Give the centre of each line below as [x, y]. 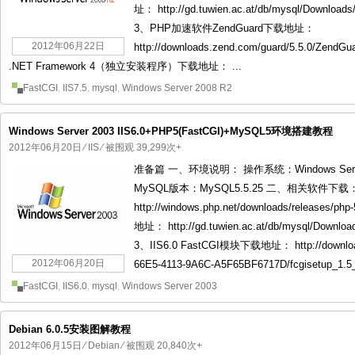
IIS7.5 [75, 88]
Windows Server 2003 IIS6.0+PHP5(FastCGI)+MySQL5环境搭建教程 [171, 131]
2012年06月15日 [45, 345]
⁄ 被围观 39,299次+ [140, 147]
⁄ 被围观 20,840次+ [161, 345]
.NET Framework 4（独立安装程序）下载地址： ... [125, 66]
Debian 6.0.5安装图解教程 [70, 329]
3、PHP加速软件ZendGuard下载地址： [224, 28]
